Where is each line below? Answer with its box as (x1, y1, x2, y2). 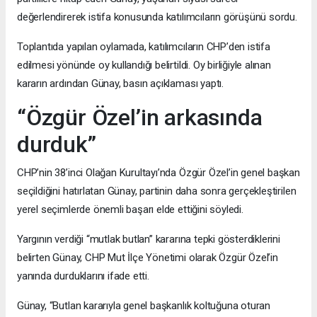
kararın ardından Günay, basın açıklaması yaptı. (17, 76, 224, 90)
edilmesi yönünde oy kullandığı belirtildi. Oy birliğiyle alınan (17, 58, 271, 71)
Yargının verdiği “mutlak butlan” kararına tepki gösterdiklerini (17, 232, 280, 246)
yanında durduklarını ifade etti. (17, 269, 149, 282)
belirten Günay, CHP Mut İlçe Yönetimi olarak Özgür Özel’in (17, 250, 278, 264)
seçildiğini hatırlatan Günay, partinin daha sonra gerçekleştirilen (17, 184, 296, 197)
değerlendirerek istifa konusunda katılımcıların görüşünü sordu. (17, 10, 297, 23)
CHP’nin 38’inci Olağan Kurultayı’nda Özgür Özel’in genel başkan (17, 166, 300, 179)
